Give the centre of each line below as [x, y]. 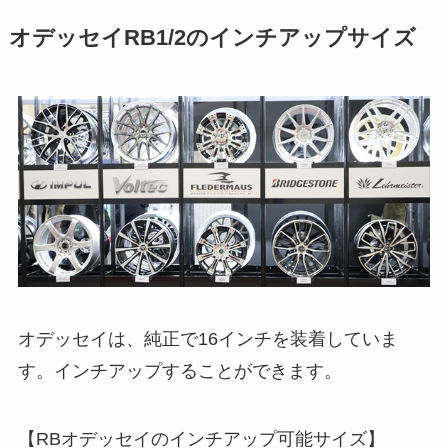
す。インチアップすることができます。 [179, 370]
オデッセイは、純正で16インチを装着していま [207, 338]
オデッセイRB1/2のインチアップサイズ [212, 38]
